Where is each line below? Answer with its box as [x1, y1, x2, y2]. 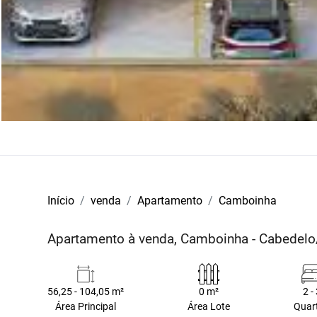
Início [47, 193, 75, 207]
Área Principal [55, 300, 117, 313]
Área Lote [188, 300, 231, 313]
